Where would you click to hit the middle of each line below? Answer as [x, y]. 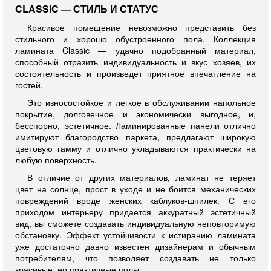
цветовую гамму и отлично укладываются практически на [135, 148]
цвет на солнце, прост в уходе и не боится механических [135, 189]
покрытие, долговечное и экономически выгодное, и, [135, 114]
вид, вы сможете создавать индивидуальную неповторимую [135, 223]
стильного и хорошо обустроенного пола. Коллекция [135, 39]
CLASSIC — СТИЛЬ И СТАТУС [87, 9]
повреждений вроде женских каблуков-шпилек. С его [135, 200]
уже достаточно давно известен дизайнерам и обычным [135, 246]
